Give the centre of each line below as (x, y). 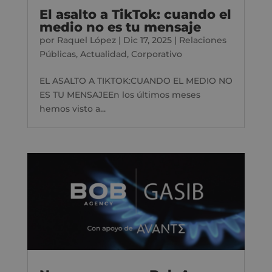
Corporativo (156, 54)
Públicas (57, 54)
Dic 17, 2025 (147, 40)
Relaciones (202, 40)
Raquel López (86, 40)
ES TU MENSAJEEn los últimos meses (120, 95)
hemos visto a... (72, 109)
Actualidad (103, 54)
